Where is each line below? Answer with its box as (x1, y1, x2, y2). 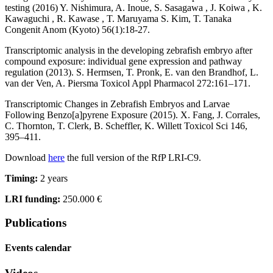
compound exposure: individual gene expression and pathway (5, 56, 242, 67)
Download (5, 152, 48, 163)
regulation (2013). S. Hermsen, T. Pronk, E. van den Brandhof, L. (5, 67, 258, 78)
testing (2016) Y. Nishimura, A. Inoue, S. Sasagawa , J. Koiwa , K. (5, 2, 262, 13)
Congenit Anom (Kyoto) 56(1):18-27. (5, 24, 150, 35)
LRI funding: (5, 194, 60, 205)
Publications (5, 216, 66, 229)
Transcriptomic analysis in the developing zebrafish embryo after (5, 45, 252, 56)
